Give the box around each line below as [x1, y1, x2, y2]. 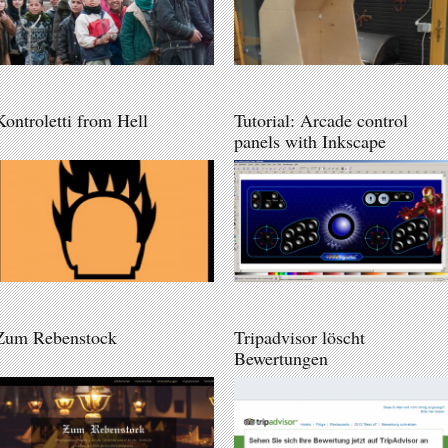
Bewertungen [234, 345, 328, 370]
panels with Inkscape [234, 128, 386, 153]
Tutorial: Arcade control [234, 107, 408, 132]
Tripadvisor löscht [234, 324, 365, 349]
